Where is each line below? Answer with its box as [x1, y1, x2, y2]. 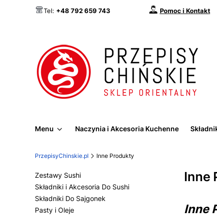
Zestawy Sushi [35, 171, 81, 179]
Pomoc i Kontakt [159, 6, 210, 15]
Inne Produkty [96, 152, 134, 159]
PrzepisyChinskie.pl [35, 152, 89, 159]
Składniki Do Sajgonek [35, 194, 106, 202]
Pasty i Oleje [35, 206, 74, 214]
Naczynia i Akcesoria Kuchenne [75, 124, 179, 133]
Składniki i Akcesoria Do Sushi [35, 183, 129, 191]
